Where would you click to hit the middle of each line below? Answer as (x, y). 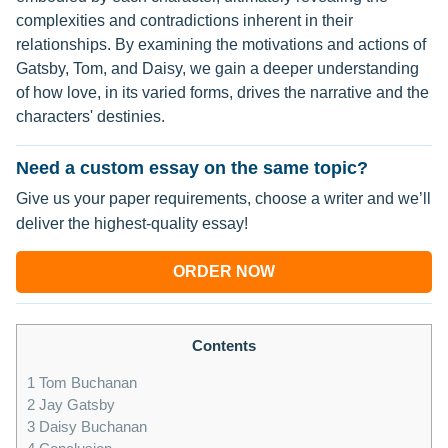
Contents (224, 345)
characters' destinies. (90, 116)
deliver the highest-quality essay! (132, 223)
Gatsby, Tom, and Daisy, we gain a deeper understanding (217, 68)
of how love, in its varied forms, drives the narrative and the (222, 92)
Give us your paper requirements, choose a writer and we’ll (223, 198)
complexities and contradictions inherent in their (184, 20)
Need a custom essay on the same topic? (192, 168)
